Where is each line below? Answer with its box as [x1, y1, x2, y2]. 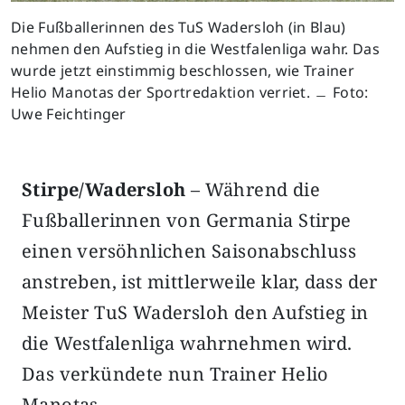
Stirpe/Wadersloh [22, 177, 191, 202]
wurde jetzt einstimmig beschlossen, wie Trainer [11, 61, 355, 81]
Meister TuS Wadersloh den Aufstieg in [22, 300, 369, 325]
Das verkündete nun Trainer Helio [22, 362, 329, 387]
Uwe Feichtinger [11, 104, 127, 125]
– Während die [190, 177, 321, 202]
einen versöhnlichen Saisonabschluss [22, 239, 356, 264]
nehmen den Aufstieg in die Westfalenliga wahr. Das [11, 39, 381, 60]
